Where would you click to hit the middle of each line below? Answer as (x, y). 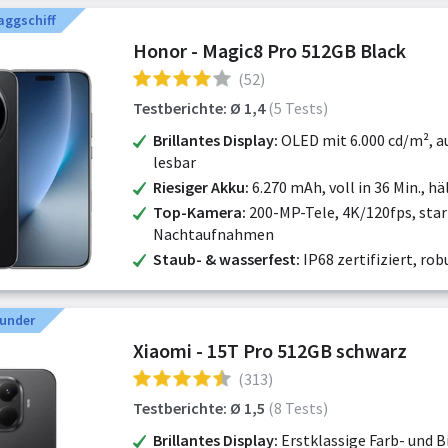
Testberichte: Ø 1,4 (199, 108)
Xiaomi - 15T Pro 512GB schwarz (270, 350)
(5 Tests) (298, 108)
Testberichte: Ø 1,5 (199, 408)
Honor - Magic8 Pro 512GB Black (269, 50)
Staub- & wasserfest (224, 259)
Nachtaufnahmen (213, 234)
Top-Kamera (197, 212)
